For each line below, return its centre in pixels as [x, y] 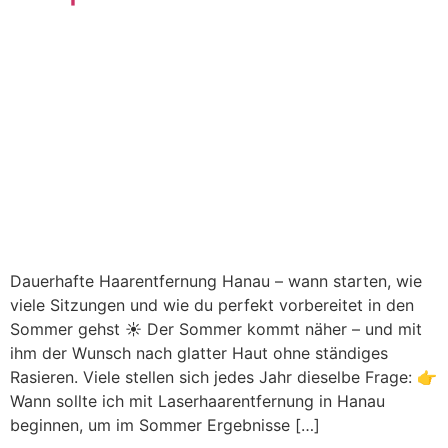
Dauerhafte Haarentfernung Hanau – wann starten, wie [216, 281]
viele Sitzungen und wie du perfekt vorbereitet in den [212, 305]
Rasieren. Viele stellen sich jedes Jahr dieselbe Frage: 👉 [223, 377]
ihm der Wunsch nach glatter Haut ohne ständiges [199, 353]
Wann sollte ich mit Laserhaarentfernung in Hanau [197, 401]
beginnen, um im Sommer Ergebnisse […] [165, 425]
